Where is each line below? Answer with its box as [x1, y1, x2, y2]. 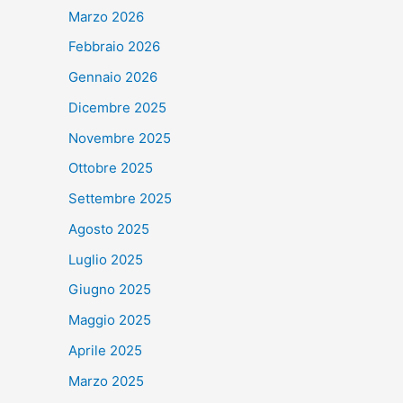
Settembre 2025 [68, 190, 172, 208]
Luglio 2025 [68, 250, 143, 268]
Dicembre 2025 [68, 98, 166, 116]
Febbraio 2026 [68, 38, 160, 56]
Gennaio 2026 [68, 68, 157, 86]
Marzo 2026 [68, 7, 144, 25]
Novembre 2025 [68, 129, 171, 147]
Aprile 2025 [68, 341, 142, 359]
